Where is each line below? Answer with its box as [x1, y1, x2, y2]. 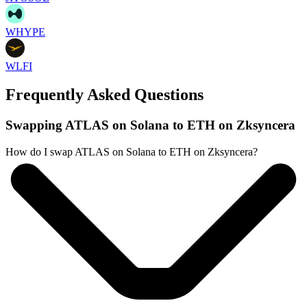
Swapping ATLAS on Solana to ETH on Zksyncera [5, 118, 295, 133]
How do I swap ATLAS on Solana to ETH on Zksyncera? [5, 146, 258, 158]
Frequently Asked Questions [5, 86, 204, 104]
